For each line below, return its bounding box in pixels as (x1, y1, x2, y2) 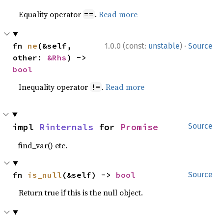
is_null (27, 170, 62, 180)
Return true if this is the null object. (19, 187, 143, 198)
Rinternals (39, 121, 93, 133)
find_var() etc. (18, 140, 68, 151)
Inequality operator (19, 82, 90, 92)
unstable (148, 41, 180, 51)
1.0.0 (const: (105, 41, 148, 51)
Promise (120, 121, 158, 133)
